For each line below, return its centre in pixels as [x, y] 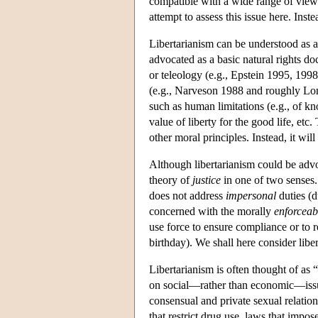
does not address [187, 196]
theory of [171, 180]
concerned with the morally [212, 212]
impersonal [251, 196]
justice [207, 180]
